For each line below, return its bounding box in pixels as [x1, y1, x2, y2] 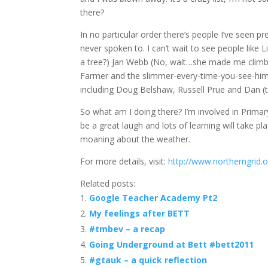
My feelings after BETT [89, 208, 190, 219]
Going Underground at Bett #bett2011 [89, 239, 254, 250]
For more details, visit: [80, 156, 169, 167]
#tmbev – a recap [89, 223, 166, 234]
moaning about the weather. [80, 133, 191, 145]
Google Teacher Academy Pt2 [89, 192, 218, 203]
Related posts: [80, 178, 136, 189]
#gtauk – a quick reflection [89, 254, 208, 266]
